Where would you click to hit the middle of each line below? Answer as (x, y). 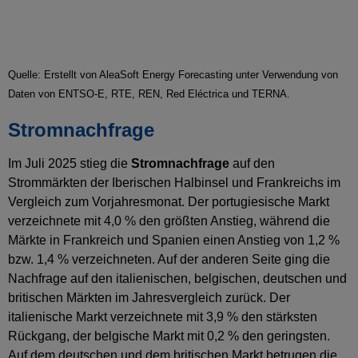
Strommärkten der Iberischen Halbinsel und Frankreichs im (174, 182)
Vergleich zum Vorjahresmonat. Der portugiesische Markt (169, 201)
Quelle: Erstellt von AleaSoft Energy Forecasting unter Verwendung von (173, 74)
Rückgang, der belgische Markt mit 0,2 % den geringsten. (169, 336)
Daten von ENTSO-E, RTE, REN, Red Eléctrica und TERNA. (149, 93)
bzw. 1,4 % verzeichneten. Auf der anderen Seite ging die (169, 259)
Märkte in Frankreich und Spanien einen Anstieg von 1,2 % (174, 240)
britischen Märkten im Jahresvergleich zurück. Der (149, 297)
